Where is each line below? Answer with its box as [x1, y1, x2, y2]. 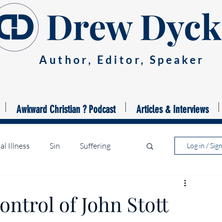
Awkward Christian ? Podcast [16, 103, 115, 115]
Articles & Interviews [136, 103, 209, 115]
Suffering [80, 141, 111, 151]
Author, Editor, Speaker [39, 53, 205, 66]
